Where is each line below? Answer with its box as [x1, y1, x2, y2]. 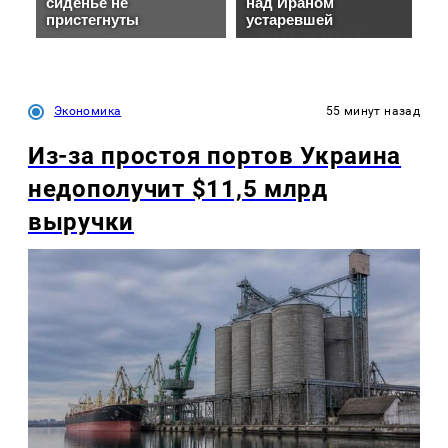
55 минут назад [325, 103, 420, 118]
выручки [28, 207, 135, 236]
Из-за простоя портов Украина [28, 141, 402, 170]
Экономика [54, 103, 122, 118]
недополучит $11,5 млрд [28, 174, 328, 203]
